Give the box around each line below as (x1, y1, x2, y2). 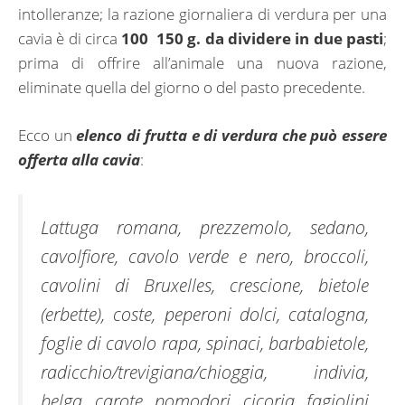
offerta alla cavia (18, 148, 140, 170)
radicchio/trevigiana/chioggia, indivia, (41, 359, 369, 385)
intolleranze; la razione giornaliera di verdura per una (18, 4, 387, 25)
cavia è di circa (18, 28, 122, 50)
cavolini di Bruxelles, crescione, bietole (41, 272, 369, 298)
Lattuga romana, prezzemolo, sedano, (41, 214, 369, 240)
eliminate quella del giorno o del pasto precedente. (18, 77, 365, 99)
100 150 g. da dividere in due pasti (121, 28, 384, 50)
